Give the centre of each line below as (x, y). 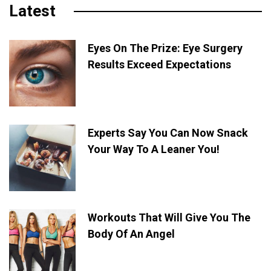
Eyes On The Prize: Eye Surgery (165, 48)
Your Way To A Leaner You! (154, 149)
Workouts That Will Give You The (169, 217)
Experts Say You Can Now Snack (168, 132)
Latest (32, 11)
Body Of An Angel (131, 233)
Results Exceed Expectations (159, 64)
